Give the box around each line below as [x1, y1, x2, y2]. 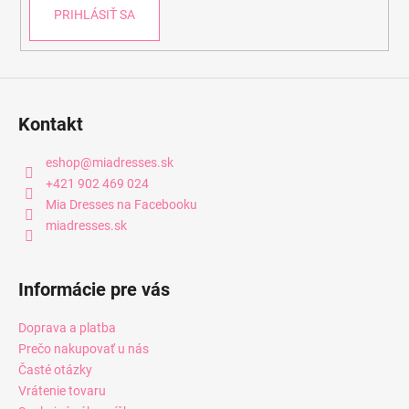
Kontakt [18, 113, 83, 136]
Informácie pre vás [18, 278, 170, 301]
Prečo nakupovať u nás [18, 341, 149, 357]
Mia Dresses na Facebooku [46, 197, 197, 213]
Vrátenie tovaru [18, 383, 106, 399]
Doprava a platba [18, 320, 116, 336]
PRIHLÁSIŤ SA [53, 6, 135, 22]
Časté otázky [18, 362, 92, 378]
